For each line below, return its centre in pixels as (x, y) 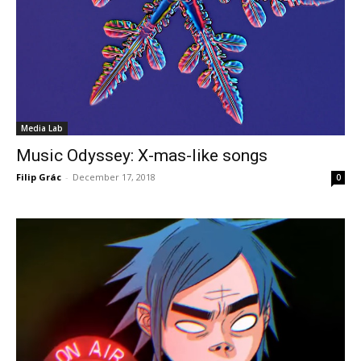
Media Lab (42, 128)
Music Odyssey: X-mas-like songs (142, 155)
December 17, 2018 (114, 176)
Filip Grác (39, 176)
